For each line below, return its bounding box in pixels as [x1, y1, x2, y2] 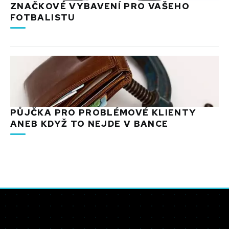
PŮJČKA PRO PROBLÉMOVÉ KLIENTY [10, 107, 197, 119]
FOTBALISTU [10, 12, 76, 24]
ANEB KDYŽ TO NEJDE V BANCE [10, 118, 169, 130]
